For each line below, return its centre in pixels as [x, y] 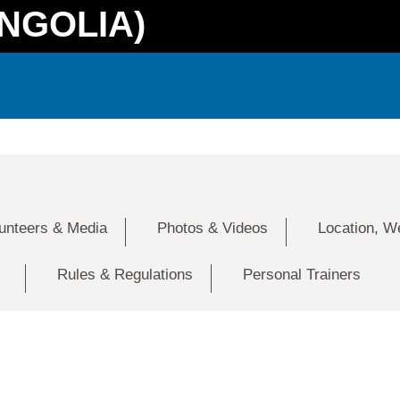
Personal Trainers [302, 274]
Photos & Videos [212, 228]
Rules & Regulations [125, 274]
